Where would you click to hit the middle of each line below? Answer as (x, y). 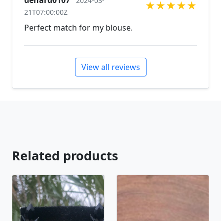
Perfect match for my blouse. (78, 28)
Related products (65, 155)
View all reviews (110, 67)
